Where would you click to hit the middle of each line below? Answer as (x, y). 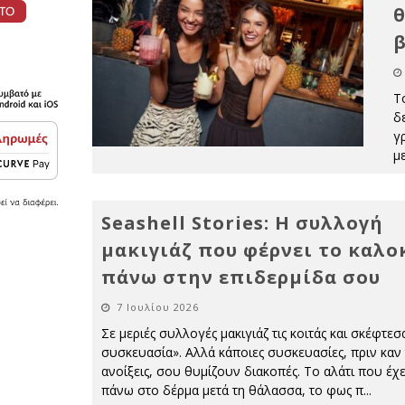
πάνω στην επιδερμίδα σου (241, 277)
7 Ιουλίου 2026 (158, 307)
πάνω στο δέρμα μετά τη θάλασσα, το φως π (232, 390)
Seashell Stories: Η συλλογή (242, 223)
